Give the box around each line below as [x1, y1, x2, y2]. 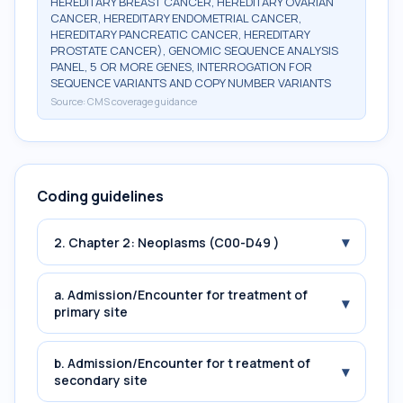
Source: [50, 94, 87, 108]
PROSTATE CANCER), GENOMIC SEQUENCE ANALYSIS [50, 42, 338, 58]
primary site [54, 303, 128, 320]
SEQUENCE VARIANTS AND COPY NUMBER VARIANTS [50, 75, 331, 91]
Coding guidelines [37, 186, 164, 206]
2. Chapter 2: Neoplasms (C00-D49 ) [54, 233, 280, 251]
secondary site [54, 372, 148, 389]
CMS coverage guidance [87, 94, 197, 108]
